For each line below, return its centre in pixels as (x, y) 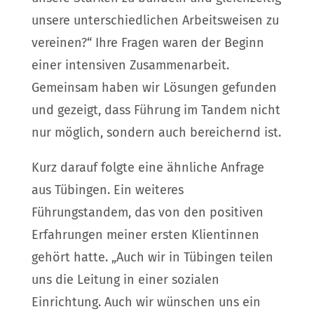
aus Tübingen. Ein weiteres (107, 190)
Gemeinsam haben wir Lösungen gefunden (154, 87)
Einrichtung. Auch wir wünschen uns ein (146, 302)
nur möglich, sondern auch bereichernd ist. (156, 132)
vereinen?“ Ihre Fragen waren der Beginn (148, 42)
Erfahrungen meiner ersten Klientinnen (145, 234)
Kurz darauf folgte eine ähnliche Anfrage (148, 167)
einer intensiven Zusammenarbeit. (130, 65)
